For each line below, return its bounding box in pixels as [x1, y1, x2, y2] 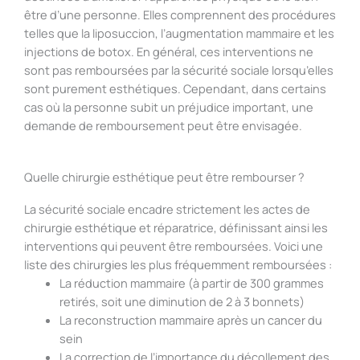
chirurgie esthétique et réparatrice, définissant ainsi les [24, 219, 328, 236]
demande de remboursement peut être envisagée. [24, 117, 302, 134]
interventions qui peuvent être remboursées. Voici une [24, 238, 323, 255]
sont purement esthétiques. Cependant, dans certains [24, 80, 326, 97]
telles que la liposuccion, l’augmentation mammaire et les [24, 25, 334, 42]
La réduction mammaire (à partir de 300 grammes [59, 275, 324, 292]
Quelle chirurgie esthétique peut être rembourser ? [24, 169, 305, 186]
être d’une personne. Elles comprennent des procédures [24, 6, 336, 23]
